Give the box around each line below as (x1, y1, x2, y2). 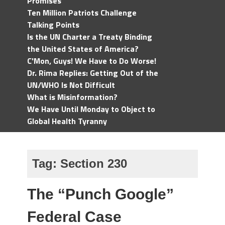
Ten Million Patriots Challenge (27, 7, 137, 19)
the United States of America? (27, 43, 139, 55)
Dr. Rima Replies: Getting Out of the (27, 67, 158, 79)
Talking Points (27, 19, 79, 31)
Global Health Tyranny (27, 115, 107, 127)
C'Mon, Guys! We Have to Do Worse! (27, 55, 156, 67)
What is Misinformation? (27, 91, 118, 103)
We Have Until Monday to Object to (27, 103, 155, 115)
